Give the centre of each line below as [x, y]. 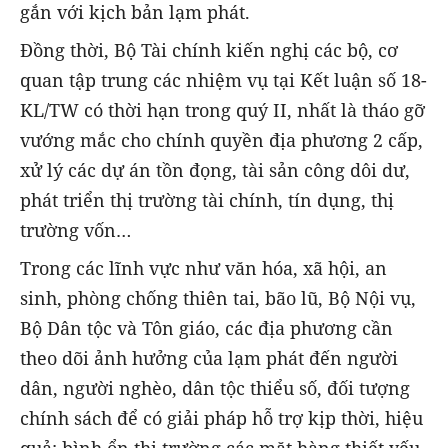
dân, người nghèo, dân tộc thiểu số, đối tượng [215, 388]
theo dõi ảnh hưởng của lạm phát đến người [209, 358]
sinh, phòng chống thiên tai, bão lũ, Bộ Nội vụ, [218, 298]
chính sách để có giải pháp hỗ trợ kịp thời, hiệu [221, 418]
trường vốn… [75, 229]
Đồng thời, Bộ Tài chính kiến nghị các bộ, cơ [209, 49]
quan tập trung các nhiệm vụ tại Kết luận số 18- [223, 79]
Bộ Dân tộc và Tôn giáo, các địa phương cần [206, 328]
